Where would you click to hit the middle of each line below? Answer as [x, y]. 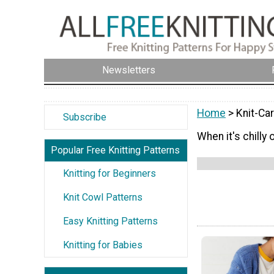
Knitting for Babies [103, 245]
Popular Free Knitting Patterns [115, 150]
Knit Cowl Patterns [103, 197]
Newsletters [129, 70]
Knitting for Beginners [109, 173]
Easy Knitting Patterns [110, 221]
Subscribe [85, 117]
